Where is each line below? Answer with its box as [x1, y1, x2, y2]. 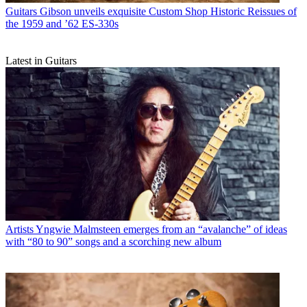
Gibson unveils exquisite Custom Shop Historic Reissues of [40, 5, 297, 17]
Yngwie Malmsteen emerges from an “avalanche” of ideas [36, 223, 287, 236]
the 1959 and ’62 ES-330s [5, 17, 119, 29]
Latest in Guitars [5, 54, 77, 66]
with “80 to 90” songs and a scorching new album [5, 236, 221, 248]
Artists [5, 223, 34, 236]
